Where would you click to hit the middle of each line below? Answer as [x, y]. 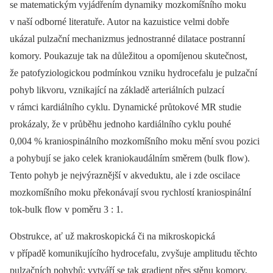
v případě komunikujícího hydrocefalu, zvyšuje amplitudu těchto [133, 253]
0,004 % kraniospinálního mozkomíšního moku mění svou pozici [135, 141]
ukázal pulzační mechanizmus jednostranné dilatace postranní [127, 39]
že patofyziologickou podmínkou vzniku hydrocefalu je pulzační [133, 73]
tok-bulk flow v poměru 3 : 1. [66, 209]
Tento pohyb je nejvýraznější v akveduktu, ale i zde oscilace [125, 175]
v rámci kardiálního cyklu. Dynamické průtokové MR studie [126, 107]
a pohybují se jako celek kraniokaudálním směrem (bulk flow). [130, 158]
